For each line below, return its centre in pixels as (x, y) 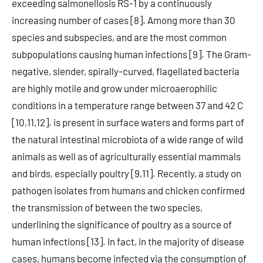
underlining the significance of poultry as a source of (122, 224)
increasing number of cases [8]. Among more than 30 (124, 20)
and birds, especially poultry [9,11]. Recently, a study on (127, 173)
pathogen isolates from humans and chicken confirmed (128, 190)
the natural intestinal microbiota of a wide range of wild (127, 139)
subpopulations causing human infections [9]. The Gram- (131, 54)
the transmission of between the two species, (107, 207)
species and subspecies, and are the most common (119, 37)
